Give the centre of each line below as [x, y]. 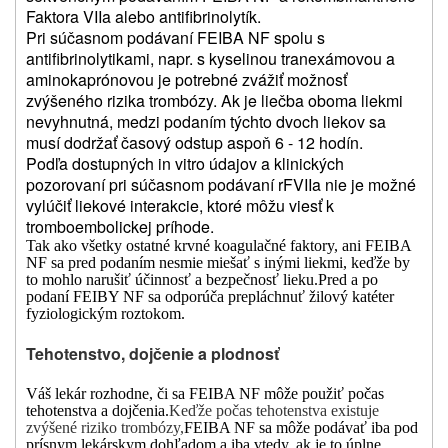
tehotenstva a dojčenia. [97, 411]
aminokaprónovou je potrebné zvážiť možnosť [186, 80]
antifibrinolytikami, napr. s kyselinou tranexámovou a [210, 59]
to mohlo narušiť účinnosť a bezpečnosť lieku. [172, 280]
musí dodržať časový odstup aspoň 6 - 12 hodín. [194, 143]
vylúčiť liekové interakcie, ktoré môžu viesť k [180, 206]
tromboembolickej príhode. [120, 227]
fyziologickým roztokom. [105, 314]
